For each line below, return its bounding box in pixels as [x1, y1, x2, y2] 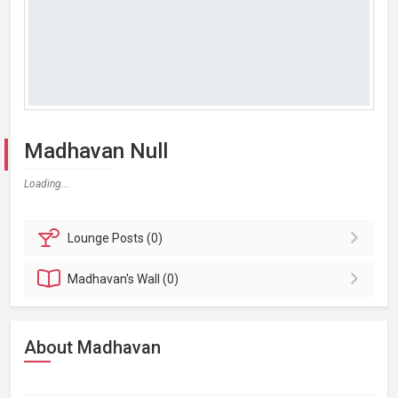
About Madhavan [24, 337, 161, 358]
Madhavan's [68, 272, 138, 286]
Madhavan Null [24, 139, 168, 163]
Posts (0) [112, 231, 163, 245]
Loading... [24, 178, 69, 190]
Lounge [68, 231, 113, 245]
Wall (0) [137, 272, 179, 286]
